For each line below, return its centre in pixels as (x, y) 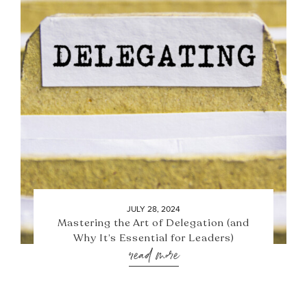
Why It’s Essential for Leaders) (153, 238)
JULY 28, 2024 (153, 209)
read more (153, 255)
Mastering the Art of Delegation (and (153, 223)
